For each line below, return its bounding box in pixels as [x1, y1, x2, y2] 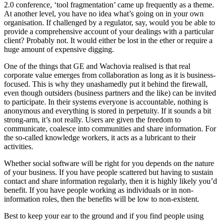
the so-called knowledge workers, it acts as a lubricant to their [4, 133, 196, 142]
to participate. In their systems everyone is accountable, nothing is [4, 98, 208, 107]
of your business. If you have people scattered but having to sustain [4, 168, 213, 177]
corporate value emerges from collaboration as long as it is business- [4, 71, 216, 80]
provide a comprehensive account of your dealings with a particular [4, 27, 214, 36]
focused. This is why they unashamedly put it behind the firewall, [4, 80, 208, 89]
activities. [4, 142, 33, 151]
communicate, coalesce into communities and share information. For [4, 124, 216, 133]
